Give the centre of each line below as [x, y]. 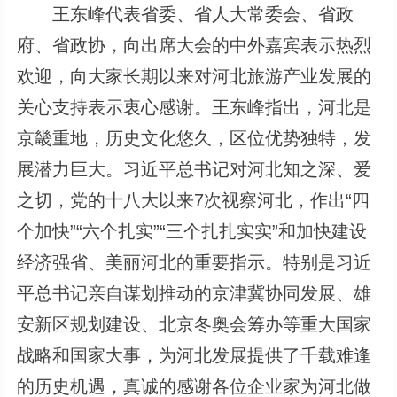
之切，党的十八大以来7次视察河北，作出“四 [194, 200]
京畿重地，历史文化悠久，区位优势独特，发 [195, 138]
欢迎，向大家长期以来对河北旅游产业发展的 [195, 76]
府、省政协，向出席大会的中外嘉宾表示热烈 [195, 45]
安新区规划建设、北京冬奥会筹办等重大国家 [195, 324]
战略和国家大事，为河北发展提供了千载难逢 [195, 355]
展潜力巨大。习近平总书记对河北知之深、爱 [195, 169]
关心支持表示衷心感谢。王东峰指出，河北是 [195, 107]
